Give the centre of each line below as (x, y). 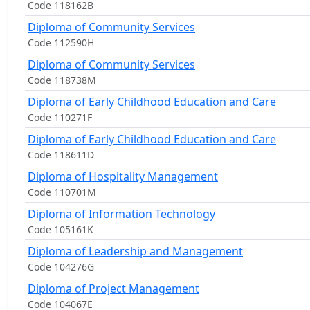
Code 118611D (61, 155)
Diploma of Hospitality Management (123, 176)
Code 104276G (61, 267)
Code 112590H (61, 43)
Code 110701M (62, 192)
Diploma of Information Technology (121, 214)
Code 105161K (61, 229)
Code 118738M (62, 80)
